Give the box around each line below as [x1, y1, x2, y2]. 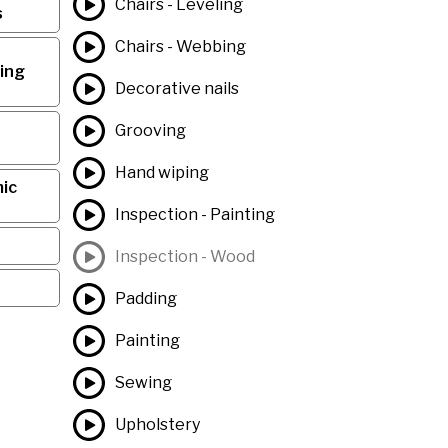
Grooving [114, 121, 186, 140]
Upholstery [114, 415, 200, 434]
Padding [114, 289, 177, 308]
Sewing [114, 373, 172, 392]
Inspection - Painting [114, 205, 275, 224]
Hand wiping [114, 163, 209, 182]
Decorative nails [114, 79, 239, 98]
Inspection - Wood [114, 247, 255, 266]
